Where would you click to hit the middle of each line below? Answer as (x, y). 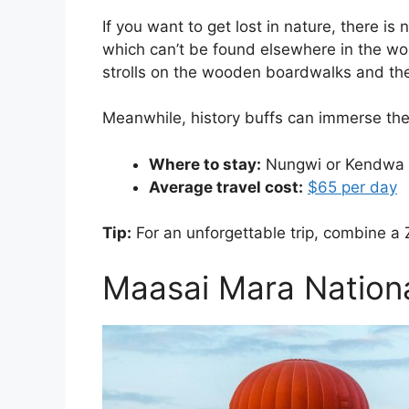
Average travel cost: (226, 187)
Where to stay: (205, 164)
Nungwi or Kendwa (333, 164)
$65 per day (352, 187)
